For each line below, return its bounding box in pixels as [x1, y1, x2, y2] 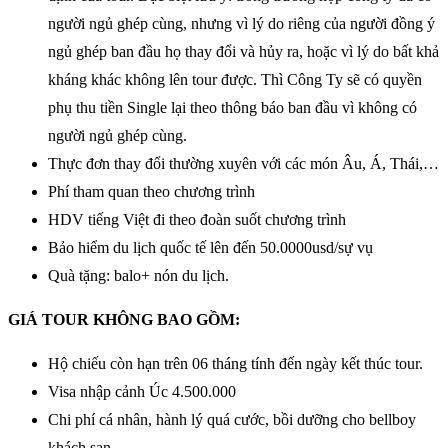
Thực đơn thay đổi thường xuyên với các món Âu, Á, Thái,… [48, 155, 439, 173]
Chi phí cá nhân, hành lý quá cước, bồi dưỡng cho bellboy [48, 411, 416, 429]
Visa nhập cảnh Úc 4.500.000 [48, 383, 236, 401]
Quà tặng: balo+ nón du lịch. [48, 267, 229, 285]
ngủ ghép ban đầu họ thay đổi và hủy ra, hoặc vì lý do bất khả [48, 43, 439, 61]
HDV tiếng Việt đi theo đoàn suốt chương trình [48, 211, 346, 229]
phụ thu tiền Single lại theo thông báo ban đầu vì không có [48, 99, 417, 117]
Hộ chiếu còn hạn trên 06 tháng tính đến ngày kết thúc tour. [48, 355, 423, 373]
